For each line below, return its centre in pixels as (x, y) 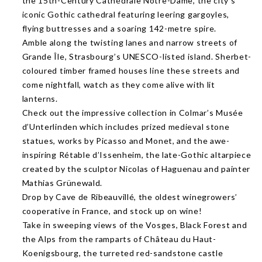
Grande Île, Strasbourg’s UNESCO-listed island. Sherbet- (137, 56)
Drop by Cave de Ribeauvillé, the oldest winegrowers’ (130, 197)
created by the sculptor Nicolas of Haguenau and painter (136, 169)
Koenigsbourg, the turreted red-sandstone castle (123, 253)
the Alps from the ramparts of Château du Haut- (119, 239)
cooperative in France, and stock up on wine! (112, 211)
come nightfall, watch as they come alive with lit (118, 85)
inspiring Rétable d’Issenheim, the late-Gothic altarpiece (137, 155)
